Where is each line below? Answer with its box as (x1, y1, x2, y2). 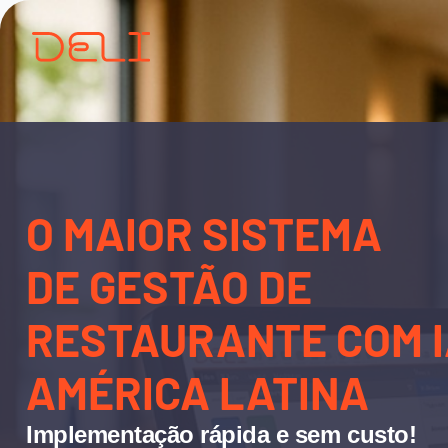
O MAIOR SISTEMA (26, 206, 382, 261)
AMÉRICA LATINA (26, 365, 369, 420)
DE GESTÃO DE (26, 259, 312, 314)
